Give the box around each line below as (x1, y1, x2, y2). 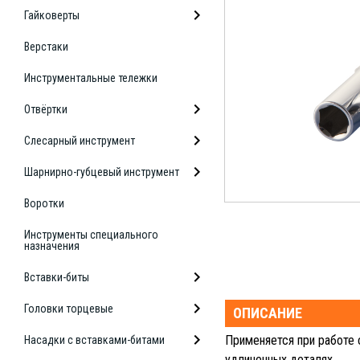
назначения (24, 239, 80, 252)
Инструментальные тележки (24, 72, 157, 84)
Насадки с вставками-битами (24, 333, 165, 346)
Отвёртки (24, 103, 67, 116)
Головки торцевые (24, 302, 113, 315)
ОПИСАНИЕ (233, 305, 302, 321)
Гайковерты (24, 9, 80, 22)
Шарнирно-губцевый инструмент (24, 166, 179, 178)
